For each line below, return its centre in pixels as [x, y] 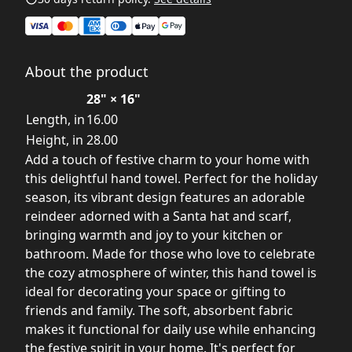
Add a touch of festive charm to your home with [167, 159]
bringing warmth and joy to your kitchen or [154, 235]
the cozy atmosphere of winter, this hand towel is [171, 272]
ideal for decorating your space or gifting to [156, 291]
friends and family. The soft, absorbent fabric [159, 310]
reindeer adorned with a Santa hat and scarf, [158, 216]
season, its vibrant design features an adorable [165, 197]
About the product [87, 71]
